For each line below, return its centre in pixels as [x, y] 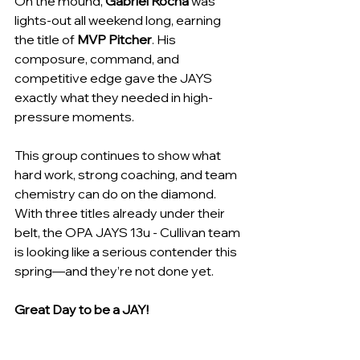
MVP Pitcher [115, 39]
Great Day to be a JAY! [82, 309]
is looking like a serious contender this [127, 252]
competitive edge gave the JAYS [115, 78]
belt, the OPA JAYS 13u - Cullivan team [129, 232]
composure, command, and [98, 59]
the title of [46, 39]
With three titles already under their [121, 213]
